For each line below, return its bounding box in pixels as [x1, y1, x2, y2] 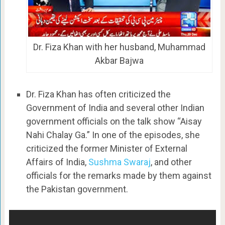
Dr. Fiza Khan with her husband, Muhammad [33, 42, 205, 53]
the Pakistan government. [26, 183, 128, 194]
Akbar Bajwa [95, 55, 144, 66]
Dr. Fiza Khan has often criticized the [26, 88, 171, 99]
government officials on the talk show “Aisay [26, 116, 202, 127]
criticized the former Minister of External [26, 143, 187, 154]
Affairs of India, [26, 156, 88, 167]
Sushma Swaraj [88, 156, 151, 167]
